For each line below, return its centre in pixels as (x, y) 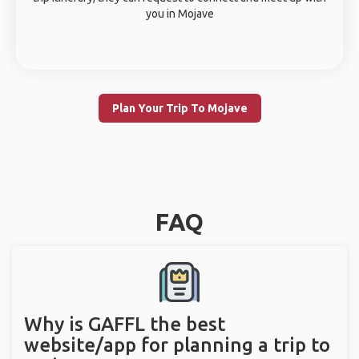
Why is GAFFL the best (125, 324)
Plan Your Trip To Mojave (179, 108)
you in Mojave (179, 14)
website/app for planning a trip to (177, 345)
